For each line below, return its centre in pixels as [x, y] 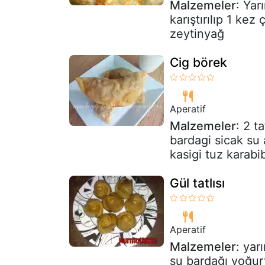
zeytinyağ [197, 33]
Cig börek [198, 62]
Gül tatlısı [197, 183]
